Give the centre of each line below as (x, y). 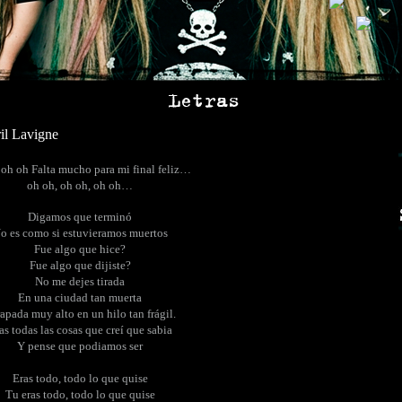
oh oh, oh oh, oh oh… (80, 185)
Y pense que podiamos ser (80, 346)
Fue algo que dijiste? (80, 266)
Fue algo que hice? (80, 249)
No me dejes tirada (80, 282)
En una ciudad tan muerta (80, 298)
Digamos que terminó (80, 217)
